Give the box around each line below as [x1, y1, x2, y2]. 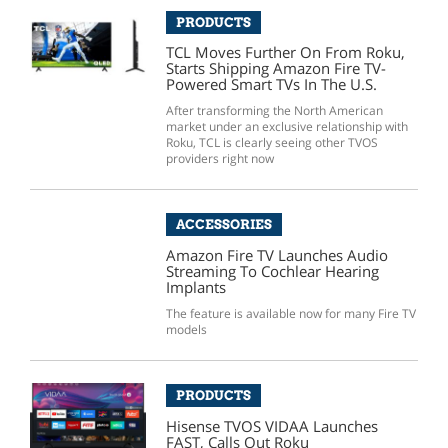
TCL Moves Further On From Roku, [165, 42, 405, 63]
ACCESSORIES [175, 216, 272, 233]
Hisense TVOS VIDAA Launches [165, 415, 378, 436]
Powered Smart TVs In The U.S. [165, 74, 377, 95]
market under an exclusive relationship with [165, 118, 408, 136]
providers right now [165, 150, 274, 168]
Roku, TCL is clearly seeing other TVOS [165, 134, 378, 152]
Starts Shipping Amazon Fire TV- [165, 58, 386, 79]
